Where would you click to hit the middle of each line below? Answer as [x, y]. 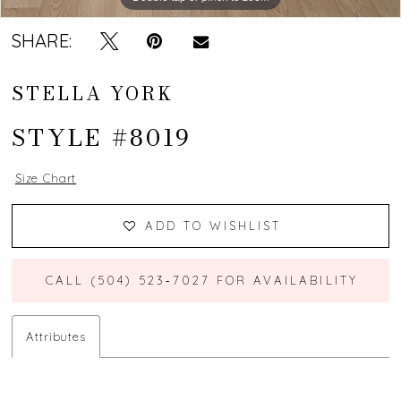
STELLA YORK [93, 93]
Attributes [56, 337]
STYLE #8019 [102, 138]
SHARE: [42, 41]
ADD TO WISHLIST [213, 225]
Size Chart [46, 179]
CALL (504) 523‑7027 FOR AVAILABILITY [201, 280]
